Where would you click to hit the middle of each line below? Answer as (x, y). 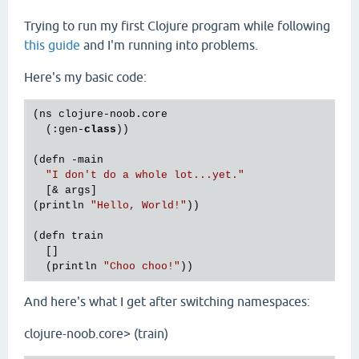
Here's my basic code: (85, 77)
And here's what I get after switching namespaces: (167, 302)
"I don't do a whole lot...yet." (145, 175)
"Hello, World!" (139, 206)
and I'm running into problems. (169, 45)
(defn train (68, 236)
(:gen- (58, 129)
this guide (52, 45)
